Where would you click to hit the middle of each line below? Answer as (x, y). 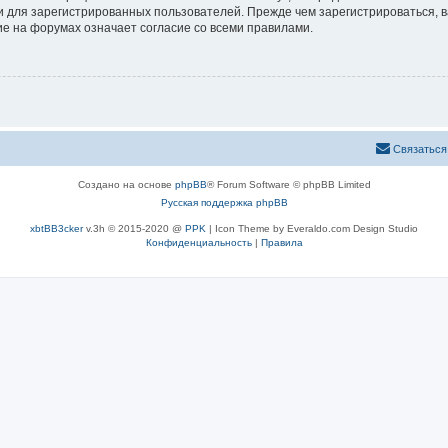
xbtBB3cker (56, 229)
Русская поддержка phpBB (224, 203)
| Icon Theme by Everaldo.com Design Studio (312, 229)
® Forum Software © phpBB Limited (288, 185)
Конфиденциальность (198, 243)
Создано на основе (126, 185)
